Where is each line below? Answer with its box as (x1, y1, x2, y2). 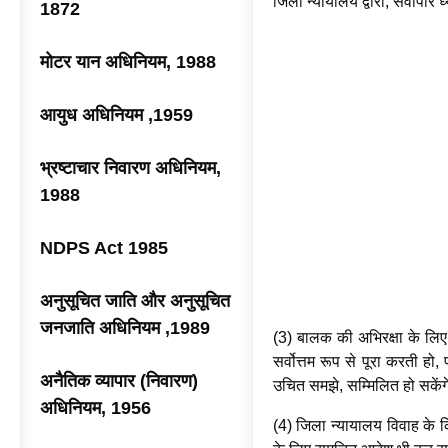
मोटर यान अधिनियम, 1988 (40, 52, 216, 72)
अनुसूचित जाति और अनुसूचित (40, 291, 230, 311)
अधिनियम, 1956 (40, 398, 151, 418)
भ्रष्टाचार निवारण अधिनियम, (40, 158, 221, 178)
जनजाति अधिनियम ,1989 (40, 318, 210, 338)
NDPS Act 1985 (40, 238, 168, 258)
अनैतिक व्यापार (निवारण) (40, 371, 198, 391)
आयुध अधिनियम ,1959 (40, 105, 193, 125)
